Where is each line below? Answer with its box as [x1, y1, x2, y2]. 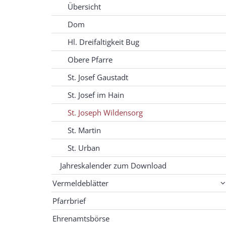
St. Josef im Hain [68, 90, 124, 100]
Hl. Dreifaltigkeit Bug [68, 37, 139, 47]
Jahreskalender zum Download [60, 160, 166, 171]
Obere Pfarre [68, 54, 112, 65]
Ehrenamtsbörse [52, 213, 109, 224]
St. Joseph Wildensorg [68, 107, 143, 118]
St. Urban [68, 143, 100, 153]
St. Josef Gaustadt [68, 72, 128, 83]
